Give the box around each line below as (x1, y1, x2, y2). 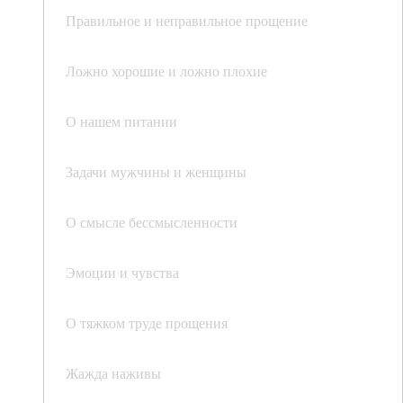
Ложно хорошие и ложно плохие (66, 61, 267, 80)
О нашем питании (66, 112, 177, 130)
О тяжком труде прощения (66, 313, 228, 332)
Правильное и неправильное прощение (66, 11, 308, 30)
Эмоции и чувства (66, 263, 179, 282)
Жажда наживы (66, 363, 161, 382)
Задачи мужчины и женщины (66, 162, 246, 181)
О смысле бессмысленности (66, 212, 237, 231)
